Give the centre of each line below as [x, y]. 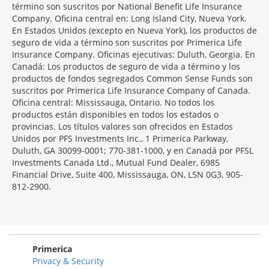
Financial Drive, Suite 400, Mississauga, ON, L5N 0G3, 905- [128, 174]
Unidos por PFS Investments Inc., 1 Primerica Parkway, [120, 138]
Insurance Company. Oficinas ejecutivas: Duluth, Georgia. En [134, 54]
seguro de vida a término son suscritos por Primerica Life [127, 42]
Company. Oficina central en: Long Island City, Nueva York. [129, 18]
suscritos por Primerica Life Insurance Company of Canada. [131, 90]
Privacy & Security [68, 261]
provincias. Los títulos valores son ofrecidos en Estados [122, 126]
